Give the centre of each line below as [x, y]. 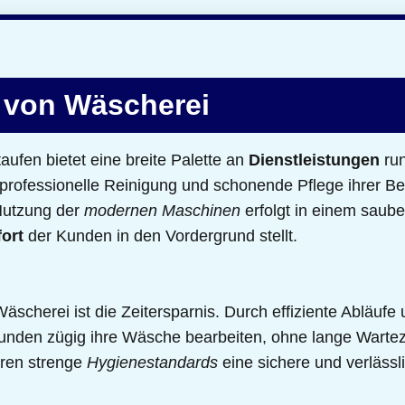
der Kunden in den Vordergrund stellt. [160, 235]
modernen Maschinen [162, 210]
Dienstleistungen [314, 160]
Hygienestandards [152, 362]
